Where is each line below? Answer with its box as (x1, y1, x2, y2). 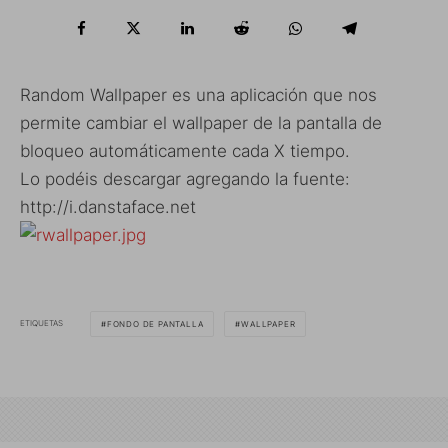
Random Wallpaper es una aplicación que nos (20, 84, 377, 105)
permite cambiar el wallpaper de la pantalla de (20, 112, 382, 133)
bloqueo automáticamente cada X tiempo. (20, 140, 350, 161)
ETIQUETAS (20, 318, 63, 328)
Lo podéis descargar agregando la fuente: (20, 168, 350, 189)
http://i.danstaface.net (20, 196, 196, 217)
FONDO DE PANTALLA (106, 318, 204, 329)
